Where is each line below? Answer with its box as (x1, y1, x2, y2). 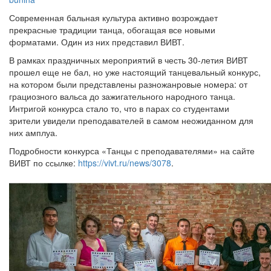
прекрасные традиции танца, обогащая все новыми (9, 23, 215, 36)
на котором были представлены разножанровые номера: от (9, 77, 247, 90)
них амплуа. (9, 126, 57, 139)
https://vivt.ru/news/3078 (78, 156, 171, 169)
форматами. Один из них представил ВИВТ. (9, 35, 184, 48)
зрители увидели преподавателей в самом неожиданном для (9, 114, 253, 126)
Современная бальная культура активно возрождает (9, 11, 218, 24)
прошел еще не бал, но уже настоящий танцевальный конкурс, (9, 65, 261, 78)
